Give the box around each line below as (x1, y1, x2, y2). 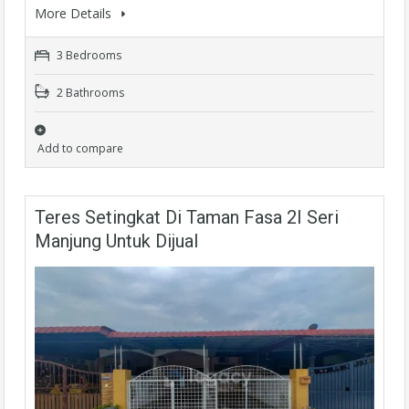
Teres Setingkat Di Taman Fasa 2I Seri (35, 205, 339, 228)
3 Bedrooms (54, 47, 121, 63)
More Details (35, 4, 115, 22)
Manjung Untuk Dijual (35, 229, 198, 252)
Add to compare (37, 140, 123, 156)
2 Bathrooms (54, 84, 124, 100)
